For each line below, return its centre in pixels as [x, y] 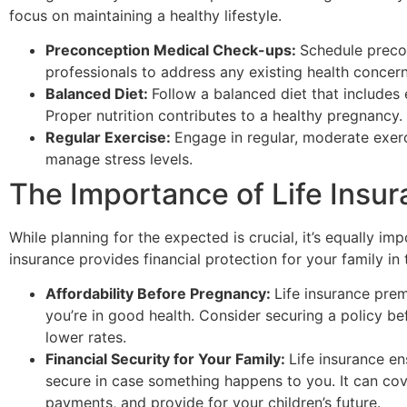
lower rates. [86, 338]
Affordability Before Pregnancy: [160, 294]
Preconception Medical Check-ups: [173, 50]
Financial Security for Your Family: [167, 359]
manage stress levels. [119, 159]
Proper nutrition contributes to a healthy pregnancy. [224, 115]
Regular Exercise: [110, 137]
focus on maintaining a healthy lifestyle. [145, 15]
